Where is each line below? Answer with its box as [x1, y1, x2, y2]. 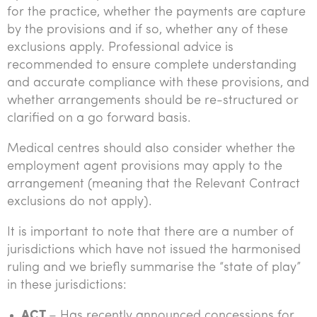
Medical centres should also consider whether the [7, 142, 295, 156]
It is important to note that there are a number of [7, 226, 294, 239]
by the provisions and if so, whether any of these [7, 23, 288, 37]
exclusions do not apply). [7, 195, 152, 209]
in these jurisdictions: [7, 279, 127, 292]
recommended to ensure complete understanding [7, 59, 296, 72]
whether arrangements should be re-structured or [7, 94, 299, 108]
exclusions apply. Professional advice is [7, 41, 234, 54]
